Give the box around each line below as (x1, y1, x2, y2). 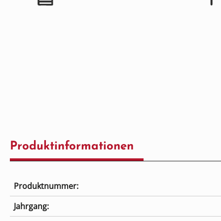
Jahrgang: (14, 201, 49, 212)
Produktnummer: (14, 181, 78, 192)
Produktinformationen (10, 141, 134, 153)
